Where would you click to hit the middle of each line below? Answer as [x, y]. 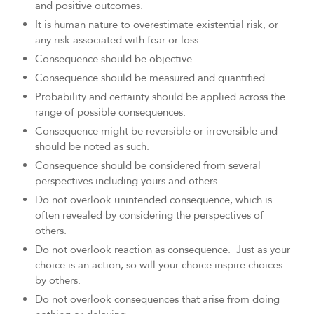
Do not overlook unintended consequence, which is [153, 200]
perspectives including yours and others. [128, 181]
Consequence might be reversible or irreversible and [156, 131]
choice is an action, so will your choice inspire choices [159, 265]
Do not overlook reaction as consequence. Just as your [163, 250]
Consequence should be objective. [115, 59]
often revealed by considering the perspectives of [149, 216]
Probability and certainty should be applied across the [160, 97]
